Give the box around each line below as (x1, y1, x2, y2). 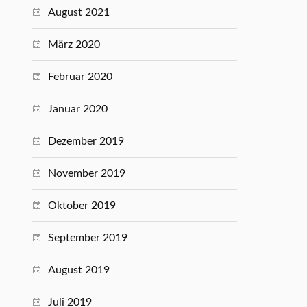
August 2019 (48, 265, 110, 275)
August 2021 (48, 7, 110, 18)
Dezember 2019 (48, 136, 125, 147)
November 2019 (48, 168, 126, 179)
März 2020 (48, 39, 101, 50)
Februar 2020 (48, 71, 113, 82)
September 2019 (48, 232, 128, 243)
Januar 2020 (48, 103, 108, 114)
